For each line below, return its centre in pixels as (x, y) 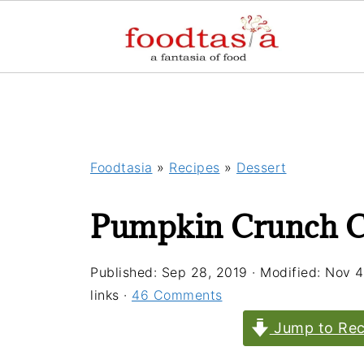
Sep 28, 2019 (204, 272)
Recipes (195, 167)
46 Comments (177, 295)
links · (111, 295)
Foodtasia (121, 167)
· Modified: (286, 272)
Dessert (262, 167)
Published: (126, 272)
